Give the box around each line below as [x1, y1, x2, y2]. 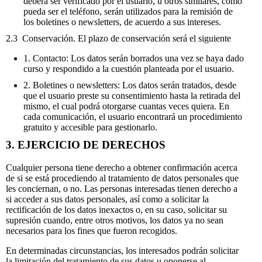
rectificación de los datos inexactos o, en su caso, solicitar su [6, 205, 227, 215]
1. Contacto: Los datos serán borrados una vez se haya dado [23, 53, 244, 64]
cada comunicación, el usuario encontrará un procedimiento [23, 112, 242, 122]
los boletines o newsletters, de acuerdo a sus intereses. [23, 17, 221, 27]
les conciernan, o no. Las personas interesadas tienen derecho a [6, 184, 237, 194]
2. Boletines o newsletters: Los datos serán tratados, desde [23, 80, 236, 91]
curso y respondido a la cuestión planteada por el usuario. [23, 64, 234, 74]
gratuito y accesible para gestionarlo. [23, 122, 157, 133]
